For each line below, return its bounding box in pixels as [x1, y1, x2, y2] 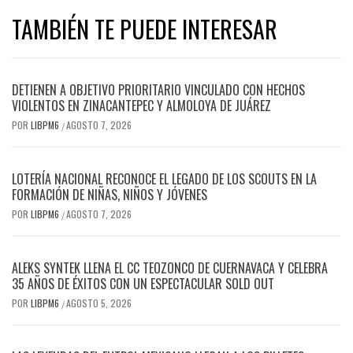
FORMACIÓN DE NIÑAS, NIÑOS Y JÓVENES [12, 184, 207, 204]
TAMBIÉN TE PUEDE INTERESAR [12, 10, 277, 46]
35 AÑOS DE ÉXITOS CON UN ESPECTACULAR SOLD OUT [12, 273, 274, 293]
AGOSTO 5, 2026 [66, 295, 132, 310]
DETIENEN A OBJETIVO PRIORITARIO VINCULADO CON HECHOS [12, 80, 305, 99]
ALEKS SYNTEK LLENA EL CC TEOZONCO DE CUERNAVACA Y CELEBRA [12, 258, 328, 277]
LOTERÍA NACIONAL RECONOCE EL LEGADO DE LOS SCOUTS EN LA [12, 169, 317, 188]
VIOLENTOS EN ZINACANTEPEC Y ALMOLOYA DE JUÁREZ [12, 95, 271, 115]
